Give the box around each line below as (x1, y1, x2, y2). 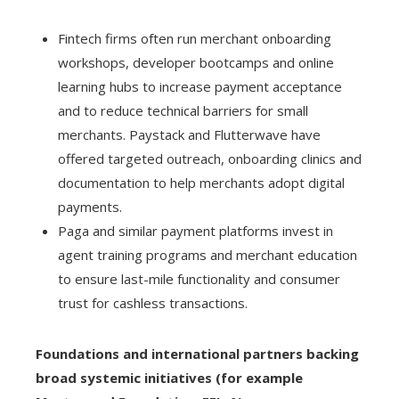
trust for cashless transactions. (58, 294, 248, 313)
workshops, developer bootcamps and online (58, 53, 334, 72)
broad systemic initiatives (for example (36, 369, 303, 387)
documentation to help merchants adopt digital (58, 174, 345, 192)
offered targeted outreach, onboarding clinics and (58, 150, 362, 168)
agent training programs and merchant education (58, 246, 357, 265)
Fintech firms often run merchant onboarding (58, 29, 331, 48)
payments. (58, 198, 122, 216)
